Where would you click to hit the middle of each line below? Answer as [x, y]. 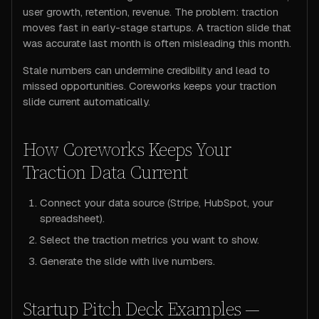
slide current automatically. [87, 101]
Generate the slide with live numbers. [127, 261]
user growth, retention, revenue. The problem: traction [151, 12]
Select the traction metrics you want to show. [150, 240]
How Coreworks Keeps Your [127, 150]
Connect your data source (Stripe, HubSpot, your [157, 203]
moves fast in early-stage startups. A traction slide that [157, 27]
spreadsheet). [72, 218]
